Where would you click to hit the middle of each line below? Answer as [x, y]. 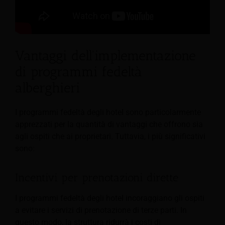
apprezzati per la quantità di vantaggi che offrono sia [109, 125]
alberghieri [48, 88]
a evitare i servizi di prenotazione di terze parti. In [101, 210]
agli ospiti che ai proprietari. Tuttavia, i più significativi [110, 137]
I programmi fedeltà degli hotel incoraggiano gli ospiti [110, 198]
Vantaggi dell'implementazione [105, 55]
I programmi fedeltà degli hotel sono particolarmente [108, 113]
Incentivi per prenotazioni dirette [97, 178]
